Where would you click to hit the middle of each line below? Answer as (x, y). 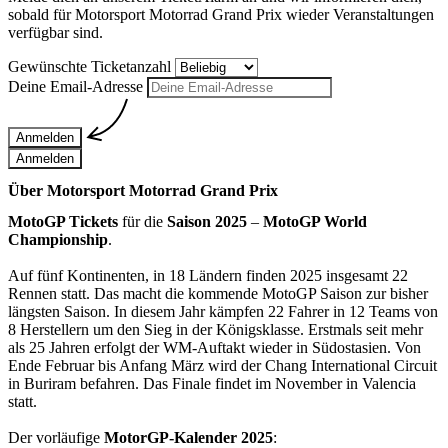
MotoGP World (315, 222)
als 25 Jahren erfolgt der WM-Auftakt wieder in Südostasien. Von (214, 348)
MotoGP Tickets (63, 222)
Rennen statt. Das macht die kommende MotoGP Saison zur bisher (218, 294)
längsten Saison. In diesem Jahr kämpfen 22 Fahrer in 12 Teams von (223, 312)
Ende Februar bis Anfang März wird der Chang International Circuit (222, 366)
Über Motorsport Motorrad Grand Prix (143, 191)
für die (142, 222)
